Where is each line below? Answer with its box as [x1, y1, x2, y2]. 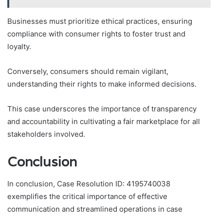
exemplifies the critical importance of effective [7, 191, 167, 201]
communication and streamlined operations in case [7, 204, 182, 214]
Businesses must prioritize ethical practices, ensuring [7, 17, 192, 26]
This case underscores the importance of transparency [7, 104, 197, 114]
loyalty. [7, 42, 31, 52]
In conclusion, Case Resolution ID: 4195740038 [7, 179, 170, 188]
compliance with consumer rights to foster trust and [7, 29, 185, 39]
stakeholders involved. [7, 129, 85, 139]
